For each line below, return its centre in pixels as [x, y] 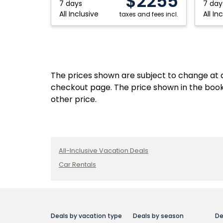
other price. [74, 99]
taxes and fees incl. [149, 14]
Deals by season [159, 216]
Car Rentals [77, 165]
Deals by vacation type [86, 216]
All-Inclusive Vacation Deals [104, 151]
